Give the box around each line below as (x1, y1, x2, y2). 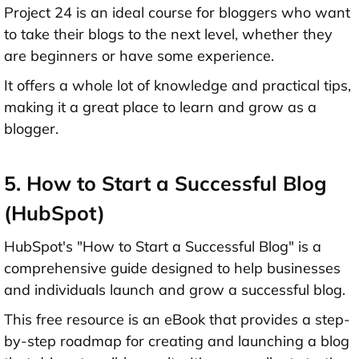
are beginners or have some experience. (4, 46, 274, 66)
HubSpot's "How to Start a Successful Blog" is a (4, 237, 321, 256)
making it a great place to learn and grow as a (4, 98, 317, 117)
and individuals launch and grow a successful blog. (4, 280, 345, 300)
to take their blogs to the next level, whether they (4, 25, 333, 44)
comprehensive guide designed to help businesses (4, 259, 341, 278)
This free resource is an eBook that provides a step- (4, 310, 350, 329)
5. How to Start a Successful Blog (4, 171, 327, 196)
